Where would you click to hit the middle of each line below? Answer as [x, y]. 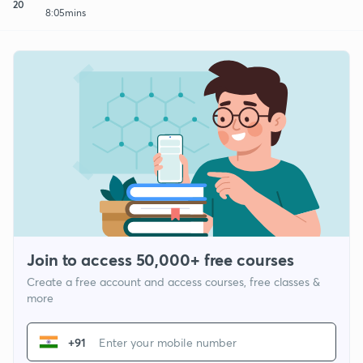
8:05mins [66, 12]
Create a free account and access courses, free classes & [173, 282]
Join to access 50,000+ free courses [160, 260]
